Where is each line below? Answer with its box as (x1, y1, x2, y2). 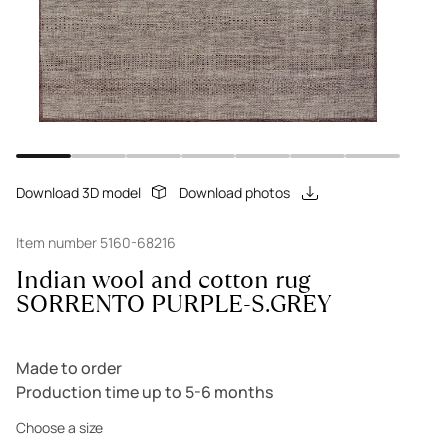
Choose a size (16, 418, 103, 437)
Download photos (179, 183, 290, 202)
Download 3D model (16, 183, 141, 202)
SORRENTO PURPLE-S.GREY (16, 287, 332, 320)
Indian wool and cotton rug (16, 263, 311, 296)
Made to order (16, 357, 122, 379)
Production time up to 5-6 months (16, 381, 273, 403)
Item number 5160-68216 (16, 233, 176, 252)
